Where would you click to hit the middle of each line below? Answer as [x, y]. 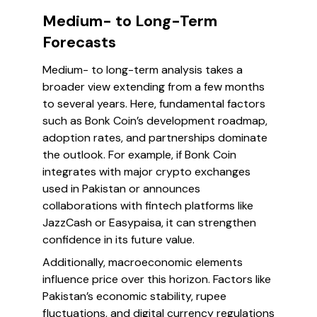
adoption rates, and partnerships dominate [155, 138]
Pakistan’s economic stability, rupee [134, 296]
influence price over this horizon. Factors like [157, 279]
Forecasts [79, 42]
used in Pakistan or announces [121, 189]
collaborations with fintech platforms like [148, 206]
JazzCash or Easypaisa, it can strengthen [149, 223]
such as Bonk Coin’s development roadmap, [155, 121]
